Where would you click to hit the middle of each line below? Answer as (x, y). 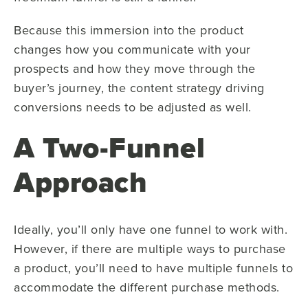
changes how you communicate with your (132, 49)
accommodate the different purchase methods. (147, 287)
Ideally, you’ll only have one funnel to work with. (151, 229)
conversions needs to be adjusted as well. (133, 107)
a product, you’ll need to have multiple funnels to (153, 268)
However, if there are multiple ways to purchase (150, 249)
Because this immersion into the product (129, 30)
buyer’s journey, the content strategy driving (139, 88)
